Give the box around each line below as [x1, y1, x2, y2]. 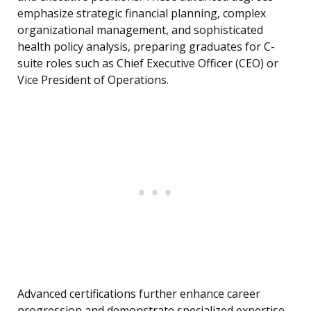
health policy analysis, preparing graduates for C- [17, 39, 275, 55]
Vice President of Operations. [17, 72, 169, 88]
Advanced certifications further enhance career [17, 286, 260, 302]
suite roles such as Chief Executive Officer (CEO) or [17, 56, 278, 72]
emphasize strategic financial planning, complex [17, 6, 266, 22]
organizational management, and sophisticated [17, 22, 263, 38]
